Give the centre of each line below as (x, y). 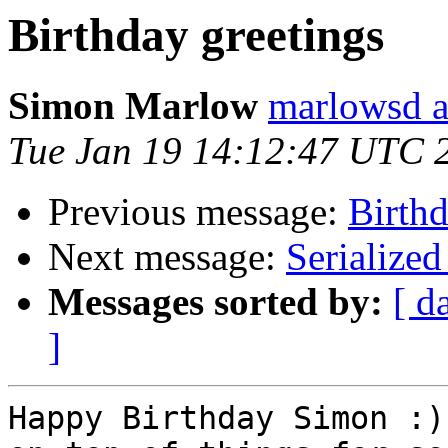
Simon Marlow (133, 106)
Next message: (167, 257)
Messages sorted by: (215, 302)
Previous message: (198, 212)
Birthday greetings (196, 35)
